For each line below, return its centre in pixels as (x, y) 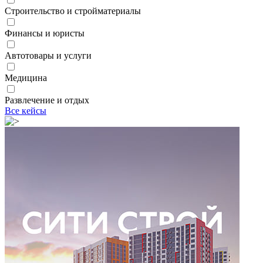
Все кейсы (26, 111)
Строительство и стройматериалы (73, 11)
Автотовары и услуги (48, 56)
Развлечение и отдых (47, 100)
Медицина (26, 78)
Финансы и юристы (45, 33)
